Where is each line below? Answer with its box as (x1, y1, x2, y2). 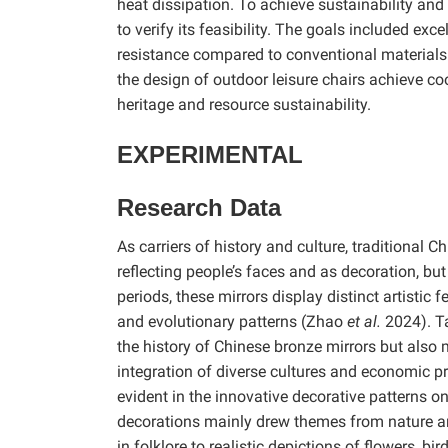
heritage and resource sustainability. (117, 94, 371, 114)
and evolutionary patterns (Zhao (117, 311, 347, 331)
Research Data (117, 193, 281, 221)
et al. (347, 311, 381, 331)
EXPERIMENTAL (117, 140, 303, 168)
